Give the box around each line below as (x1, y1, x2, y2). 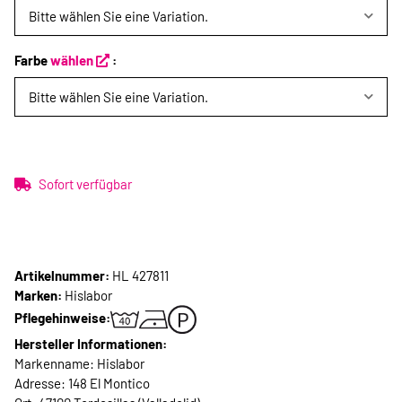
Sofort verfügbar (39, 176, 132, 192)
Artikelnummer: (14, 267, 112, 284)
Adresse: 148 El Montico (14, 375, 150, 391)
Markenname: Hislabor (14, 355, 144, 371)
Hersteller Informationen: (14, 336, 167, 352)
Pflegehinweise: (14, 309, 110, 326)
